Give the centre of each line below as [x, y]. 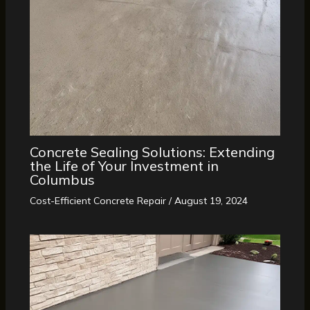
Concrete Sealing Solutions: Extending [152, 152]
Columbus [62, 180]
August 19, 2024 [211, 201]
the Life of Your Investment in [124, 166]
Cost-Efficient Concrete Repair [98, 201]
